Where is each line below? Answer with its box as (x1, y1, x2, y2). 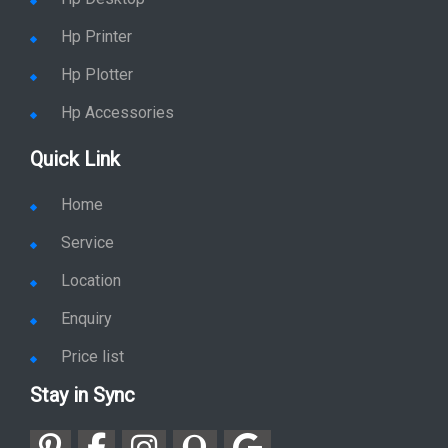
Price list (61, 328, 124, 347)
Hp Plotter (61, 46, 133, 65)
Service (61, 214, 114, 233)
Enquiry (61, 290, 112, 309)
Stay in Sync (30, 364, 135, 388)
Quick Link (30, 128, 120, 152)
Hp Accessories (61, 84, 174, 103)
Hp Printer (61, 8, 132, 27)
